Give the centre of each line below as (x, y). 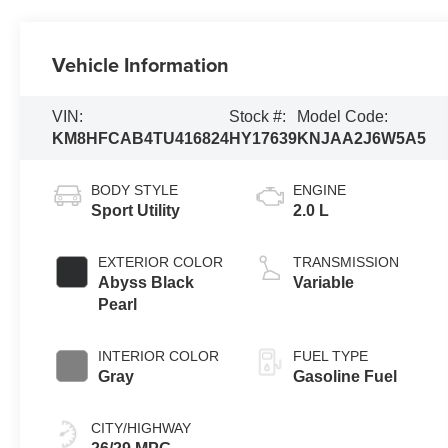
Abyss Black (146, 282)
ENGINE (320, 189)
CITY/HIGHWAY (141, 427)
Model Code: (343, 116)
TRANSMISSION (346, 261)
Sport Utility (136, 210)
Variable (324, 282)
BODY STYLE (135, 189)
